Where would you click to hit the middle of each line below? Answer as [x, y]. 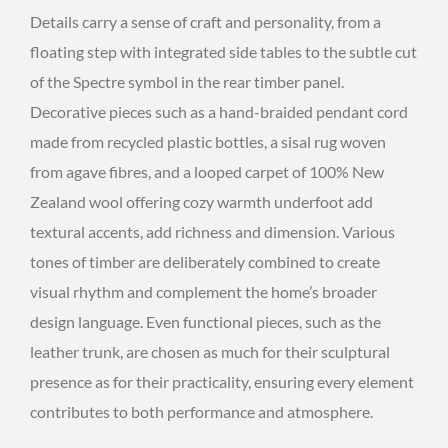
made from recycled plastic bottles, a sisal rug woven [208, 142]
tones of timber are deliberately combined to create [205, 262]
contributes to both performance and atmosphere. [201, 412]
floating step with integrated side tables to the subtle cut [223, 52]
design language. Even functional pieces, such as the [205, 322]
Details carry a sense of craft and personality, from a [205, 22]
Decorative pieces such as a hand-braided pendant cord [219, 112]
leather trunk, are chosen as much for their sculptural [210, 352]
